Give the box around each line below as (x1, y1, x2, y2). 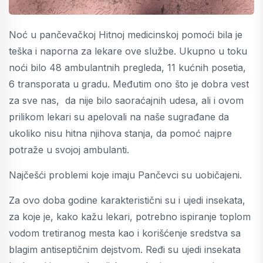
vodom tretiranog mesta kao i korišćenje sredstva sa (9, 227, 241, 239)
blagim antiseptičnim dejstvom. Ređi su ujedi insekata (9, 243, 241, 255)
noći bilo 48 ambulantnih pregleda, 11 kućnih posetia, (9, 61, 246, 73)
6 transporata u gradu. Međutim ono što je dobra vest (9, 77, 249, 90)
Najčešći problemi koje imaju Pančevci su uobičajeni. (9, 168, 242, 181)
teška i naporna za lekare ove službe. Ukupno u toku (9, 45, 247, 57)
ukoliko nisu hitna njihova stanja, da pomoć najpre (9, 127, 232, 139)
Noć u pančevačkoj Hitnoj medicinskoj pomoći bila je (9, 28, 242, 41)
